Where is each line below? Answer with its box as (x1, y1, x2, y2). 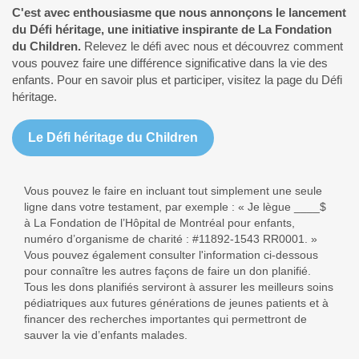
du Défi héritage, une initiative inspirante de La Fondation (12, 22, 332, 36)
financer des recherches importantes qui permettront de (24, 313, 307, 325)
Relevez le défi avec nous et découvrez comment (84, 39, 343, 53)
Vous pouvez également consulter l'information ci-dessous (24, 248, 318, 261)
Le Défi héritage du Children (28, 131, 198, 144)
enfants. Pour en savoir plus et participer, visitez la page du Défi (12, 73, 342, 87)
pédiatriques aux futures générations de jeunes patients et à (24, 296, 329, 309)
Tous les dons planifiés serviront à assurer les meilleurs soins (24, 280, 333, 293)
